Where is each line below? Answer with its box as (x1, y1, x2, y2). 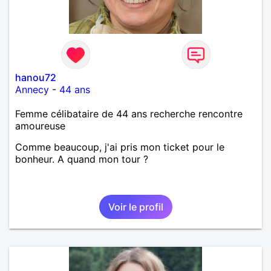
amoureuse (15, 119, 65, 132)
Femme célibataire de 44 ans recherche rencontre (15, 107, 243, 120)
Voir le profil (108, 200, 163, 213)
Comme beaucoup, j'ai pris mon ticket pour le (15, 140, 224, 153)
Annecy (15, 83, 49, 96)
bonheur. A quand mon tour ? (15, 152, 148, 165)
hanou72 (15, 71, 56, 83)
